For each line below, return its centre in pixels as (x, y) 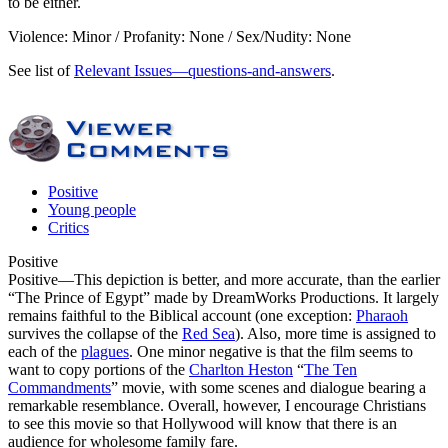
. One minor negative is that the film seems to (271, 351)
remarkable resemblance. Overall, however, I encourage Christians (217, 405)
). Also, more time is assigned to (335, 333)
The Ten (330, 369)
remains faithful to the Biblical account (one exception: (182, 315)
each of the (44, 351)
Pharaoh (382, 315)
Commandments (59, 387)
